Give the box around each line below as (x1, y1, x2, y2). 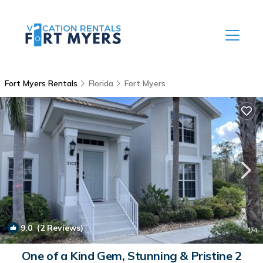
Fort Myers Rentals (5, 78, 80, 89)
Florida (89, 78, 113, 89)
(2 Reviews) (32, 222, 83, 233)
